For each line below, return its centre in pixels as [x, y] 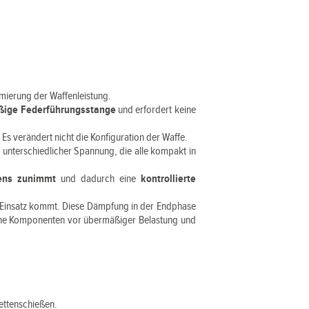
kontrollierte [168, 179]
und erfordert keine [156, 110]
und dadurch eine [98, 179]
